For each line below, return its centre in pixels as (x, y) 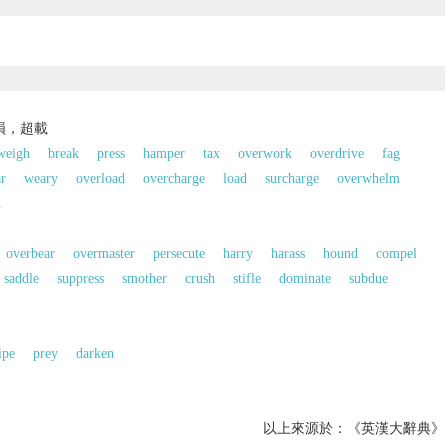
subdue (368, 278)
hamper (163, 153)
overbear (30, 253)
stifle (246, 278)
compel (396, 253)
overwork (264, 153)
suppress (80, 278)
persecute (178, 253)
